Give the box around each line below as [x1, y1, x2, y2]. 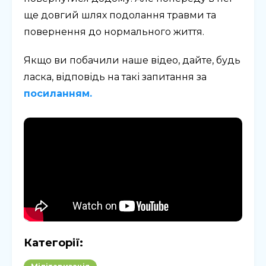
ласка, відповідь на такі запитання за [24, 71, 207, 83]
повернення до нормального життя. [24, 26, 204, 38]
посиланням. [24, 88, 92, 100]
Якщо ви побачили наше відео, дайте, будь [24, 55, 240, 66]
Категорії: [24, 236, 83, 250]
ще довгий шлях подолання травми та [24, 9, 216, 21]
